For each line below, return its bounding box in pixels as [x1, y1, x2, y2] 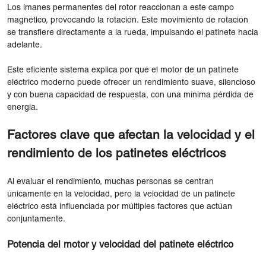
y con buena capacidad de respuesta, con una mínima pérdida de [7, 91, 254, 99]
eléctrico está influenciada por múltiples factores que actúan [7, 202, 232, 211]
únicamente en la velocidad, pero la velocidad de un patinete [7, 190, 235, 198]
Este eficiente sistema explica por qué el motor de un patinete [7, 66, 239, 74]
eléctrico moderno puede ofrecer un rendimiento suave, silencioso [7, 78, 255, 87]
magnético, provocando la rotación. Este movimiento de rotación [7, 16, 248, 24]
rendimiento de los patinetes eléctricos [7, 148, 226, 160]
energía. [7, 103, 38, 112]
